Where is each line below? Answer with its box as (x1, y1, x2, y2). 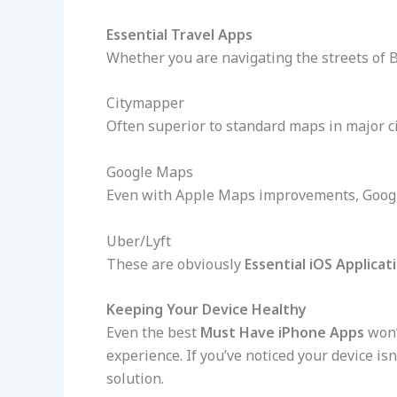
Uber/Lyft (106, 230, 171, 251)
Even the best (106, 323, 200, 343)
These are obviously (106, 253, 245, 274)
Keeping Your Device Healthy (106, 300, 307, 320)
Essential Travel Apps (106, 24, 253, 44)
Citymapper (106, 93, 184, 113)
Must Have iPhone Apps (200, 323, 364, 343)
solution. (106, 369, 164, 389)
